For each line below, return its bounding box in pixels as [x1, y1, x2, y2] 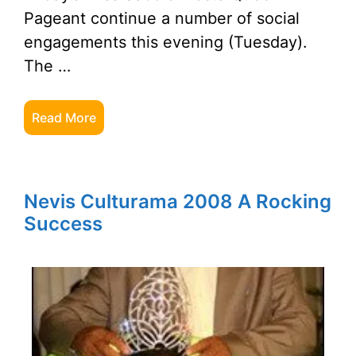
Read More [32, 110, 96, 126]
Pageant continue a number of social [24, 9, 300, 28]
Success [24, 212, 103, 235]
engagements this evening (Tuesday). [24, 33, 308, 52]
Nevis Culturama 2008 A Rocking [24, 190, 331, 213]
